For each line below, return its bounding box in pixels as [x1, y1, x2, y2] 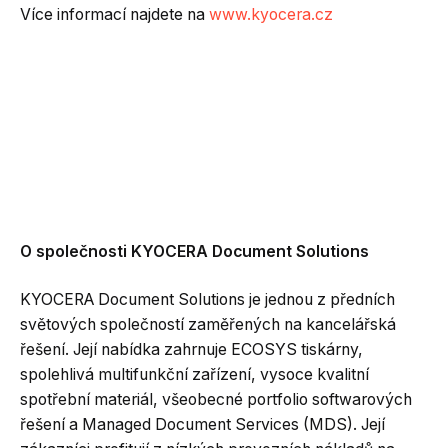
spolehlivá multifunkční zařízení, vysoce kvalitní [20, 364, 369, 384]
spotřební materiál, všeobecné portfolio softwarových [20, 389, 412, 409]
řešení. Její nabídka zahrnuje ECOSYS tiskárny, [20, 339, 363, 359]
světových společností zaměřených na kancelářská [20, 314, 396, 334]
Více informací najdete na [20, 4, 209, 24]
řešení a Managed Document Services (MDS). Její [20, 414, 385, 434]
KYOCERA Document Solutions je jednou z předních [20, 289, 395, 309]
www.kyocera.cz [209, 4, 333, 24]
